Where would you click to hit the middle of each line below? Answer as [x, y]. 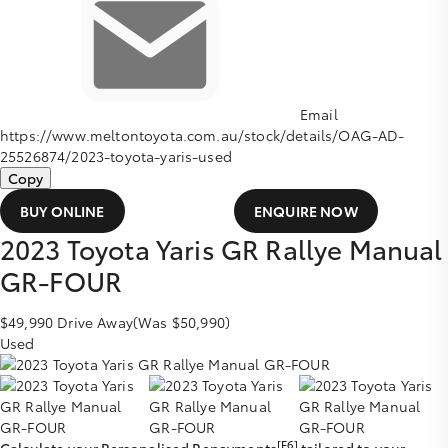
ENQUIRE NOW [306, 211]
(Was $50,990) [181, 322]
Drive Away [95, 322]
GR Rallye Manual [331, 248]
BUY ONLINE [62, 211]
